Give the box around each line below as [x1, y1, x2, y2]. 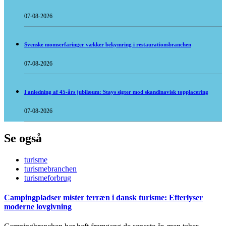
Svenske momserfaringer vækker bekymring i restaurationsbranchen [24, 41, 191, 48]
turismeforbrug [24, 173, 71, 182]
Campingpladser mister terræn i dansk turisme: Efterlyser [4, 193, 203, 202]
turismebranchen [24, 164, 77, 173]
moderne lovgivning [4, 202, 72, 211]
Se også [4, 131, 42, 145]
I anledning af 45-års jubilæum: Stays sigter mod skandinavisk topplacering [24, 89, 208, 95]
